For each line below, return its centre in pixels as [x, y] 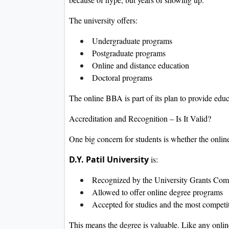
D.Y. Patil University [110, 160]
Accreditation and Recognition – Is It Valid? [140, 119]
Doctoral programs [121, 78]
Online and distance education [139, 65]
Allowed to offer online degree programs [156, 192]
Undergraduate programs [131, 41]
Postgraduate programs [128, 53]
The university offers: [103, 20]
